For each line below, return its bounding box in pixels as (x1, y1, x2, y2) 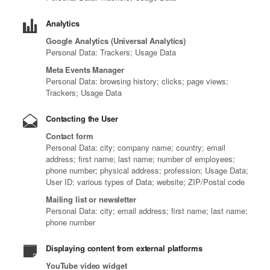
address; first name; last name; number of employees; (46, 153, 235, 165)
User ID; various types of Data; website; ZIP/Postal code (46, 176, 245, 188)
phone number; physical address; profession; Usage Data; (46, 165, 248, 177)
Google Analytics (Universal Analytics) (46, 35, 186, 47)
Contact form (46, 130, 93, 142)
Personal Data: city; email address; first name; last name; (46, 205, 248, 217)
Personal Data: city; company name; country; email (46, 142, 225, 154)
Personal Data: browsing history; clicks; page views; (46, 75, 228, 87)
